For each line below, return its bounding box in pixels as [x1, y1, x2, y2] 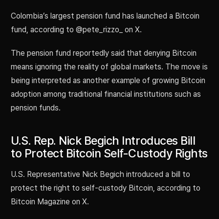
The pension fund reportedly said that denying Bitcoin [11, 48, 197, 58]
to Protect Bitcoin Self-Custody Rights [11, 146, 208, 161]
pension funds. [11, 103, 61, 113]
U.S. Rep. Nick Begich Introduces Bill [11, 133, 196, 148]
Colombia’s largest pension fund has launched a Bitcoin [11, 11, 199, 21]
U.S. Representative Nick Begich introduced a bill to [11, 170, 190, 179]
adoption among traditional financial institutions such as [11, 89, 201, 99]
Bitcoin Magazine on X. [11, 197, 89, 207]
